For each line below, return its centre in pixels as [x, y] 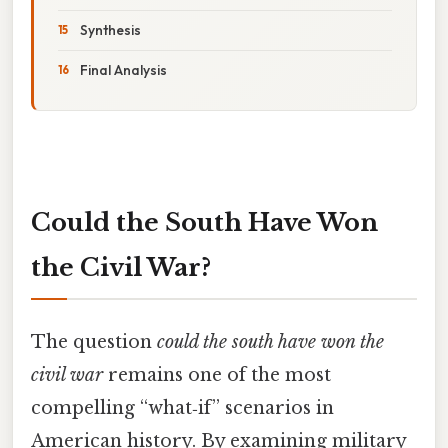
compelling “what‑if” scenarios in [182, 407]
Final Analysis [123, 69]
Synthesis [110, 29]
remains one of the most [217, 374]
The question [94, 341]
